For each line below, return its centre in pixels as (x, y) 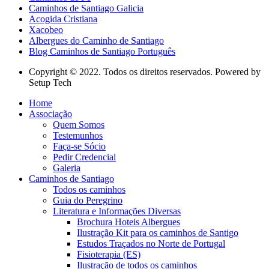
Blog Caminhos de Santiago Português (102, 51)
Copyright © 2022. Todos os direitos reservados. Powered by (145, 72)
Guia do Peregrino (88, 200)
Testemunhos (78, 135)
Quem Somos (79, 125)
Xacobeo (46, 30)
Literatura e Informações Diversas (117, 211)
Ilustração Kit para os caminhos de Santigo (158, 233)
